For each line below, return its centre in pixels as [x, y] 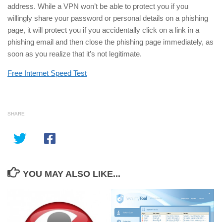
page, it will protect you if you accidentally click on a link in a [103, 30]
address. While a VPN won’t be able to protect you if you [98, 6]
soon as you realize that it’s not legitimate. [75, 54]
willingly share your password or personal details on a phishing [108, 18]
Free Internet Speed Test [47, 73]
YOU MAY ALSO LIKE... [71, 174]
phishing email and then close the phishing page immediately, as [111, 42]
